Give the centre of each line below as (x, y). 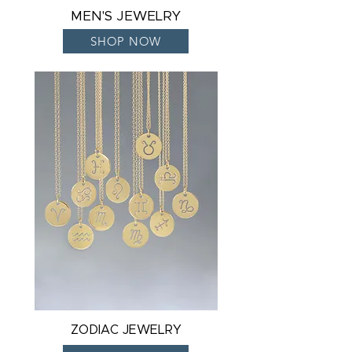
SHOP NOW (126, 41)
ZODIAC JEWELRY (126, 330)
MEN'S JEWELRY (126, 16)
